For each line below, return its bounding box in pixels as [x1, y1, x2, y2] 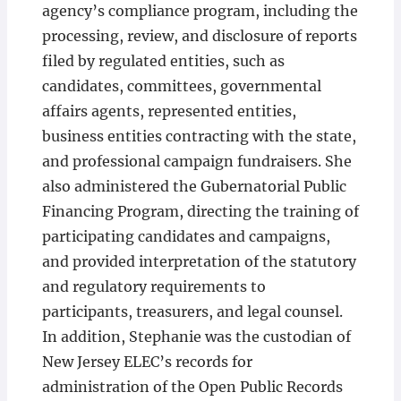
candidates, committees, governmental [41, 77, 321, 96]
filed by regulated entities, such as [41, 52, 285, 71]
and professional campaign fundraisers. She [41, 152, 352, 171]
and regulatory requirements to [41, 277, 266, 296]
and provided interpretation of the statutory [41, 252, 356, 271]
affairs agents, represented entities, [41, 102, 296, 121]
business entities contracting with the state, [41, 127, 356, 146]
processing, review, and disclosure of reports [41, 27, 357, 46]
